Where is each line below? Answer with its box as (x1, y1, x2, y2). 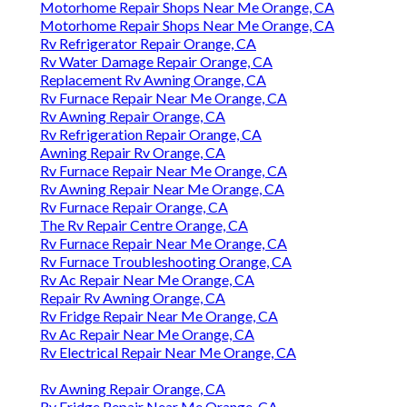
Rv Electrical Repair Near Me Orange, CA (40, 343, 296, 362)
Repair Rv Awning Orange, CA (40, 289, 225, 307)
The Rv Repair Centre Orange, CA (40, 216, 248, 234)
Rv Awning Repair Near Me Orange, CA (40, 180, 284, 198)
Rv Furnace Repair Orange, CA (40, 198, 228, 216)
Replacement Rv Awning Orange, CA (40, 71, 266, 89)
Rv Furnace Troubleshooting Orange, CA (40, 253, 292, 271)
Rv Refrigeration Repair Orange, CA (40, 125, 262, 144)
